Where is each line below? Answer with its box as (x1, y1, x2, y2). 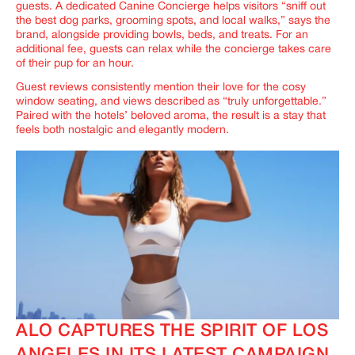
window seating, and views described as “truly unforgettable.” (16, 97, 326, 108)
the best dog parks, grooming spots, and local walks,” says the (16, 16, 330, 27)
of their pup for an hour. (16, 59, 134, 70)
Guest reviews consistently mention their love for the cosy (16, 82, 306, 94)
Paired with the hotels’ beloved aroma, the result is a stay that (16, 111, 326, 122)
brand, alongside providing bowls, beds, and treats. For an (16, 30, 308, 41)
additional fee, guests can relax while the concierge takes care (16, 44, 331, 55)
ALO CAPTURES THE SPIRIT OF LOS (16, 323, 328, 340)
